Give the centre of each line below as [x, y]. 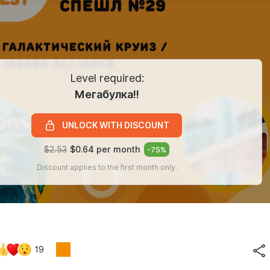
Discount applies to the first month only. [107, 167]
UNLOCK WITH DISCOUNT [116, 125]
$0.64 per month [105, 149]
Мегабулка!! [107, 94]
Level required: [107, 78]
